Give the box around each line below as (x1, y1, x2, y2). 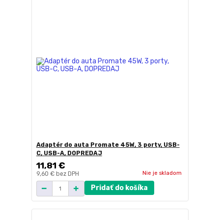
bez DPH (55, 170, 79, 178)
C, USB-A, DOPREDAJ (36, 150, 102, 157)
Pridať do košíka (90, 184, 148, 192)
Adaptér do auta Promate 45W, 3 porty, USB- (36, 141, 180, 149)
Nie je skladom (142, 169, 182, 176)
